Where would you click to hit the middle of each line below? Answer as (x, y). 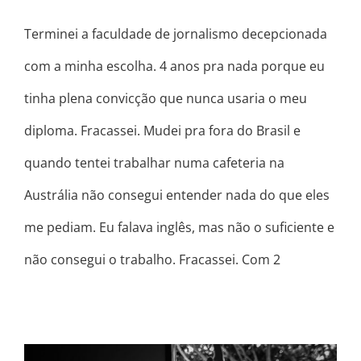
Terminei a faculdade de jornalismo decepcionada (176, 34)
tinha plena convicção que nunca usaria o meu (166, 99)
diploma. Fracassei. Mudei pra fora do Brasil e (162, 131)
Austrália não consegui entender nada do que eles (177, 195)
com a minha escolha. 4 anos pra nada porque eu (174, 66)
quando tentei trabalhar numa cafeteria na (154, 163)
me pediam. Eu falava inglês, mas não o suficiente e (179, 228)
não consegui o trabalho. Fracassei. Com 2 (152, 260)
